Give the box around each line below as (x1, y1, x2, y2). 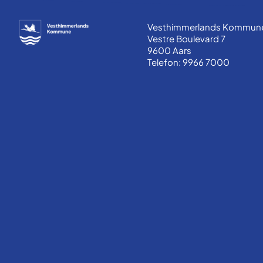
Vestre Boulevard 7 (147, 32, 225, 44)
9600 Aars (147, 44, 191, 56)
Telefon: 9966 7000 (147, 56, 230, 68)
